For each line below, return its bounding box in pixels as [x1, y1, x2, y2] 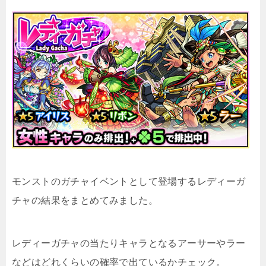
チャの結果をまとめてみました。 [12, 195, 158, 205]
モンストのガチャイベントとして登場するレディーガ [12, 176, 246, 186]
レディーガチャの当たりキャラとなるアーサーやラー [12, 238, 246, 248]
